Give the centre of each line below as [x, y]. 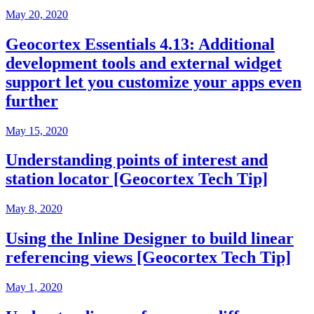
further [32, 101]
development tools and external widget [144, 63]
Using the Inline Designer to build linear [150, 239]
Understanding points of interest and [137, 160]
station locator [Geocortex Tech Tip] [137, 179]
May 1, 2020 [34, 287]
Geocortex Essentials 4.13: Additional [140, 44]
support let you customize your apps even [153, 82]
